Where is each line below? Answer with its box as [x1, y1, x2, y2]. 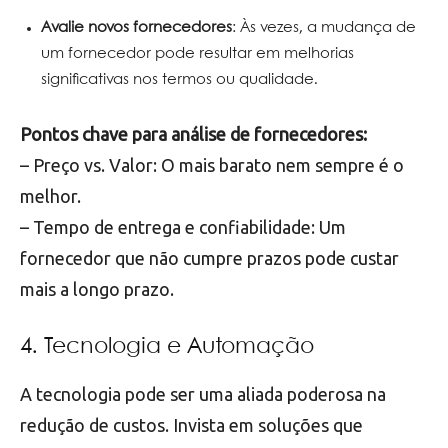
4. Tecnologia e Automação [20, 335, 314, 358]
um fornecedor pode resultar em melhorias [41, 46, 354, 61]
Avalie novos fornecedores [41, 20, 232, 35]
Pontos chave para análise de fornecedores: [20, 123, 367, 144]
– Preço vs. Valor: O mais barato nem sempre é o [20, 154, 404, 175]
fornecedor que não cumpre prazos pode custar [20, 247, 399, 268]
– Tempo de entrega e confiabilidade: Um [20, 216, 346, 237]
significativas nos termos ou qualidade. [41, 72, 318, 87]
